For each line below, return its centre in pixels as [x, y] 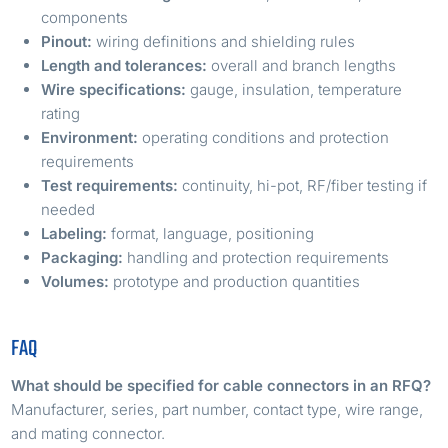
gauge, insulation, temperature [294, 89]
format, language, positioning [211, 233]
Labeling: [74, 233]
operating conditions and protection [264, 137]
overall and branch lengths [302, 65]
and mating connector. [88, 433]
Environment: [90, 137]
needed [68, 209]
